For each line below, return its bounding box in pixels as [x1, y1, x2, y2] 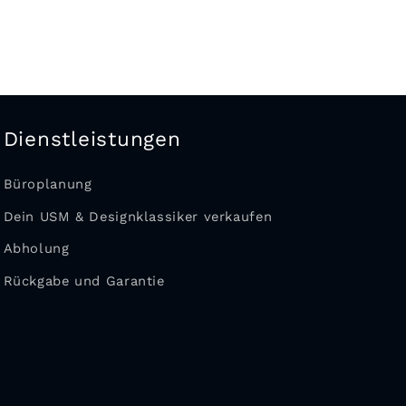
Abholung [3, 240, 70, 257]
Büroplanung [3, 176, 92, 193]
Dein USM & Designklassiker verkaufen [3, 208, 273, 225]
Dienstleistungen [3, 127, 181, 151]
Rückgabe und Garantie [3, 272, 165, 289]
